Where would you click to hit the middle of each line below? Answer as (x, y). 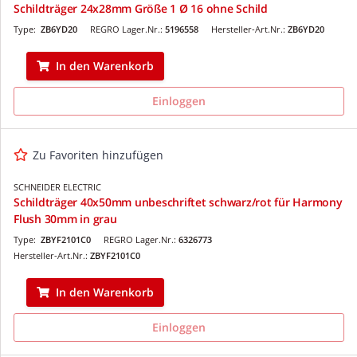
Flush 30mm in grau (65, 218)
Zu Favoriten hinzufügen (98, 155)
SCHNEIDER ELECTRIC (57, 186)
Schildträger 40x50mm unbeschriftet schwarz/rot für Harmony (178, 202)
